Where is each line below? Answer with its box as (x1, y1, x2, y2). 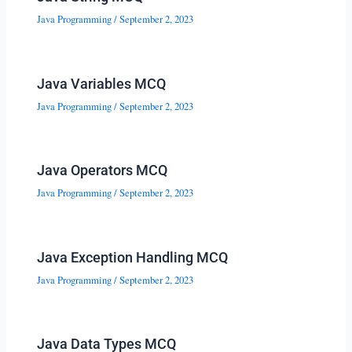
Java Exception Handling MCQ (37, 248, 229, 266)
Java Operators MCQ (37, 162, 168, 179)
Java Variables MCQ (37, 75, 167, 92)
